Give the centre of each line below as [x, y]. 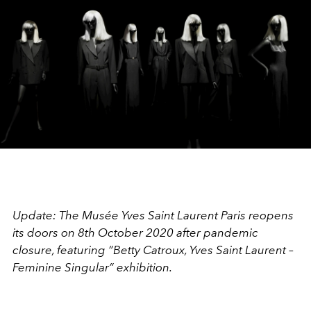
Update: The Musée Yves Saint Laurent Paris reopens [153, 215]
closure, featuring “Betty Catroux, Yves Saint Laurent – [153, 250]
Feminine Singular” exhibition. [93, 267]
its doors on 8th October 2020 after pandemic [135, 232]
